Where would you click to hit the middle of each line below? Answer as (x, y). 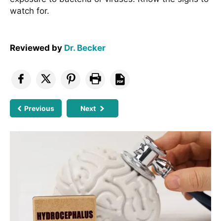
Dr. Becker (85, 48)
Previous (39, 108)
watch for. (30, 11)
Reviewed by (37, 48)
